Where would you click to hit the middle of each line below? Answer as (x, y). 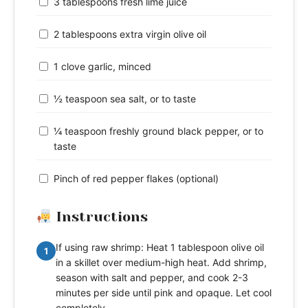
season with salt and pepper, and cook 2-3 (152, 277)
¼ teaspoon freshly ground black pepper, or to (158, 131)
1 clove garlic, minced (102, 66)
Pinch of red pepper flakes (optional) (136, 178)
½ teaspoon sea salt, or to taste (125, 98)
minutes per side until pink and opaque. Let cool (164, 292)
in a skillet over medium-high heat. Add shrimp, (161, 262)
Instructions (100, 217)
